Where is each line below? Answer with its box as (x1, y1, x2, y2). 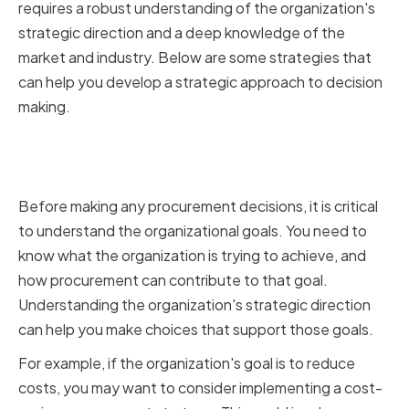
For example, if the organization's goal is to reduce (18, 353, 355, 373)
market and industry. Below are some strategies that (18, 47, 372, 68)
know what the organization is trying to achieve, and (18, 246, 366, 266)
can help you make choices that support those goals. (18, 320, 373, 340)
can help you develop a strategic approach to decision (18, 72, 383, 92)
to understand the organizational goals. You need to (18, 221, 367, 241)
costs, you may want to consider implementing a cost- (18, 378, 383, 398)
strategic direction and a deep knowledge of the (18, 23, 345, 43)
